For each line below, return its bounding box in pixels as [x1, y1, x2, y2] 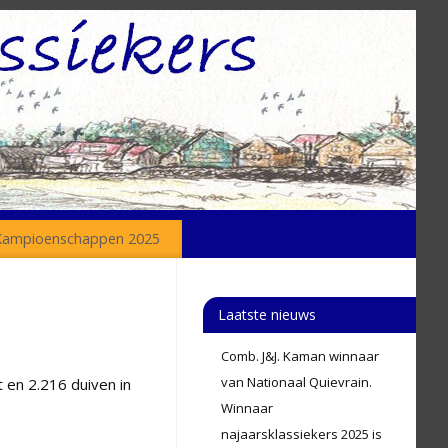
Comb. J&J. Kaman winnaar [221, 347, 379, 365]
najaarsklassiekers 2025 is [221, 425, 382, 443]
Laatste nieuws [218, 305, 316, 324]
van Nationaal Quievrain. [221, 373, 372, 391]
